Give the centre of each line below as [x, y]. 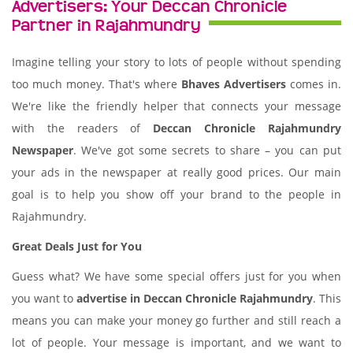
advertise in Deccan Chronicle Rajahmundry [195, 298]
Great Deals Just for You [77, 246]
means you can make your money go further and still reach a [176, 320]
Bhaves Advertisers [234, 84]
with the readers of [83, 128]
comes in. [314, 84]
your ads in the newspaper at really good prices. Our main [176, 172]
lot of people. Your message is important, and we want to [176, 342]
